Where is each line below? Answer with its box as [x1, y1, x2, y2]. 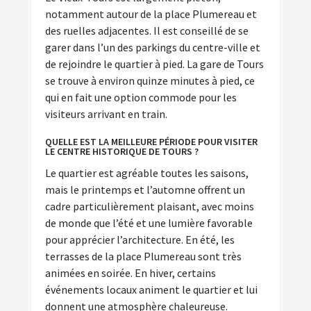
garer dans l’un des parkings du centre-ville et [45, 40, 260, 54]
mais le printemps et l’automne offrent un [45, 182, 245, 196]
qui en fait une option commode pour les [45, 90, 237, 104]
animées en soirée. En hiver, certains [45, 265, 216, 280]
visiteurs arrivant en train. [45, 106, 167, 121]
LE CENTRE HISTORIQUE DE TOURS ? [45, 144, 199, 158]
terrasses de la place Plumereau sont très [45, 249, 242, 263]
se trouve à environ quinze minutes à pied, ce [45, 73, 255, 87]
